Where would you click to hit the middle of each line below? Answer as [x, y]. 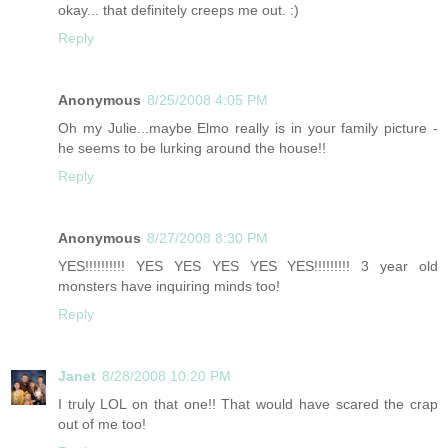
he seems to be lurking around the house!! [192, 147]
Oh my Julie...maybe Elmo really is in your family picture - [248, 127]
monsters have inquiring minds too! [169, 285]
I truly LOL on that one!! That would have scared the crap [248, 403]
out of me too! [102, 423]
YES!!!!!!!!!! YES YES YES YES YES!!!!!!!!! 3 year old [248, 265]
